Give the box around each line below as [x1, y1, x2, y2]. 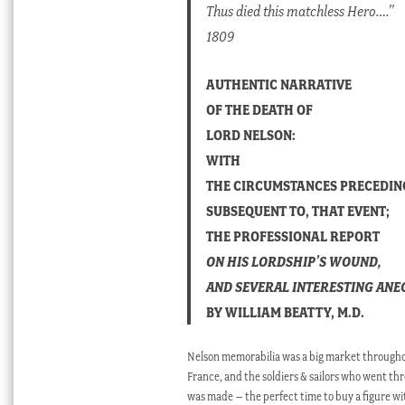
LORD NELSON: [206, 126, 297, 145]
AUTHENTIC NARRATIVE [206, 75, 353, 94]
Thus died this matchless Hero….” [206, 2, 394, 21]
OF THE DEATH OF [206, 100, 314, 119]
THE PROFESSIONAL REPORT [206, 227, 381, 246]
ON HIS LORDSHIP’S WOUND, [206, 252, 382, 271]
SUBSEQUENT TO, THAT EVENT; [206, 202, 391, 221]
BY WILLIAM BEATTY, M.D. [206, 303, 365, 322]
